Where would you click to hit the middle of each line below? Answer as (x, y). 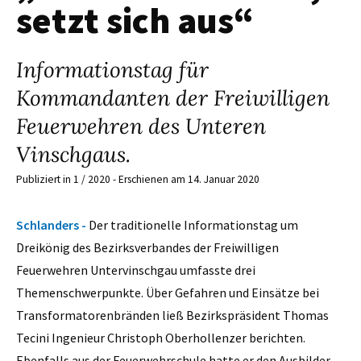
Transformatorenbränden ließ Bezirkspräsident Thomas (172, 315)
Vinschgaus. (73, 154)
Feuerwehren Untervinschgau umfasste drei (136, 270)
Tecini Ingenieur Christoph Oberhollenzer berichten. (161, 337)
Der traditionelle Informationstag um (193, 224)
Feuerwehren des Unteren (141, 126)
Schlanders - (52, 224)
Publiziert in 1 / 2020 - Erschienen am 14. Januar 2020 (138, 180)
